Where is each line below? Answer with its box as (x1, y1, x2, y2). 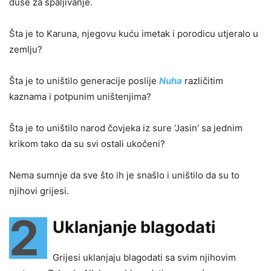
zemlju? (9, 43, 42, 55)
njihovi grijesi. (9, 184, 69, 197)
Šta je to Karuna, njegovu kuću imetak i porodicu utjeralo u (9, 27, 258, 39)
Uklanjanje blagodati (53, 217, 215, 237)
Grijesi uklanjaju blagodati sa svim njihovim (53, 251, 236, 263)
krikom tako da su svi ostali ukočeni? (9, 137, 165, 149)
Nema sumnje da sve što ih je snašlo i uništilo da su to (9, 169, 240, 181)
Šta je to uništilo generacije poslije (9, 74, 159, 87)
